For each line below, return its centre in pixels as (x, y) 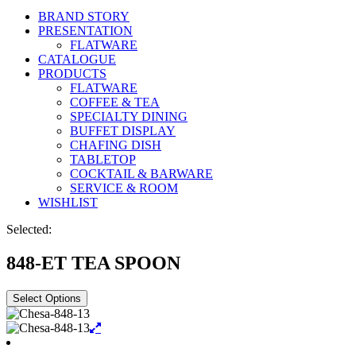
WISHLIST (68, 202)
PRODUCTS (72, 74)
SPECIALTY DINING (129, 116)
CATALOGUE (77, 59)
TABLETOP (103, 159)
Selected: (29, 229)
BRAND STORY (84, 16)
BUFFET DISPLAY (123, 131)
